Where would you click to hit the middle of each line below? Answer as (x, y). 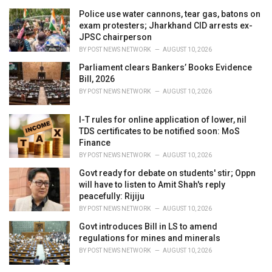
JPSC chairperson (115, 37)
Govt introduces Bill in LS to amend (148, 227)
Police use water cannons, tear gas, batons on (170, 14)
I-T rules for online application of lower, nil (163, 120)
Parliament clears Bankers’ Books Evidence (165, 67)
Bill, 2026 (97, 79)
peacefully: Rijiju (112, 196)
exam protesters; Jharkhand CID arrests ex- (166, 25)
